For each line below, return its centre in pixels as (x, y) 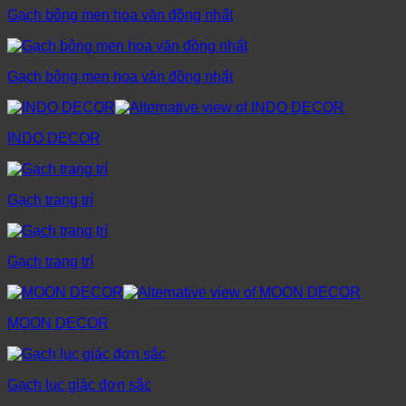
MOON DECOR (58, 324)
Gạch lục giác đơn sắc (79, 385)
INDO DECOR (54, 139)
